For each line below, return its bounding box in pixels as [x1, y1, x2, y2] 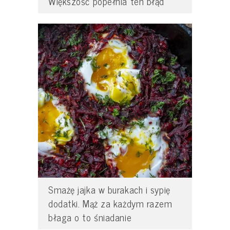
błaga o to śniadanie [48, 209, 132, 225]
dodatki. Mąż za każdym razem [48, 195, 172, 211]
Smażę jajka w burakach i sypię [48, 181, 170, 197]
